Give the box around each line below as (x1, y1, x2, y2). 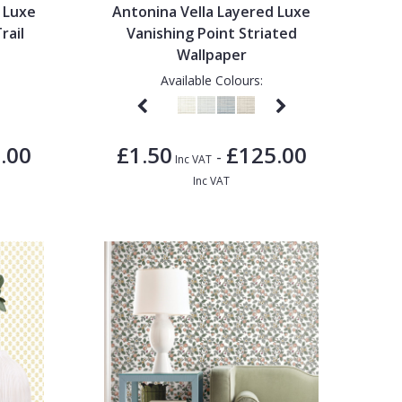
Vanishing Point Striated (126, 22, 297, 43)
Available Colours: (160, 71, 263, 89)
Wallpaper (176, 44, 247, 65)
